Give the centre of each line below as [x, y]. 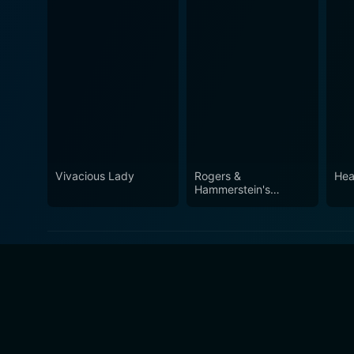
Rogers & [218, 176]
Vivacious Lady [95, 176]
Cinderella [220, 203]
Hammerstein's [233, 190]
